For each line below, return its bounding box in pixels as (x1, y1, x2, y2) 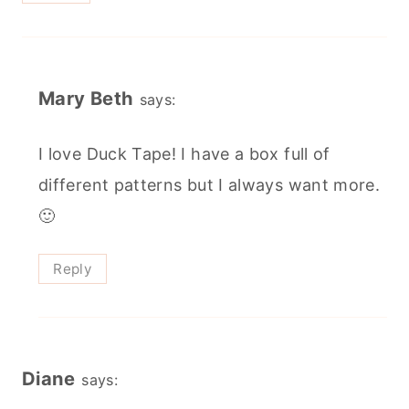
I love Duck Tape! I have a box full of (38, 143, 330, 163)
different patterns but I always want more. (38, 174, 381, 194)
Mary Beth (38, 87, 134, 110)
